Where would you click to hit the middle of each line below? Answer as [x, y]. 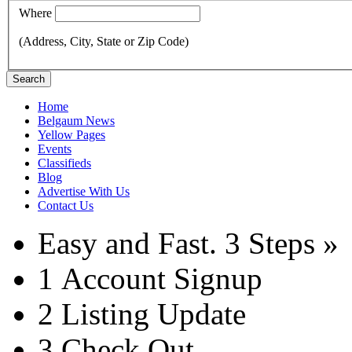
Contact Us [66, 205]
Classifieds [64, 163]
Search [29, 79]
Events [55, 148]
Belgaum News [76, 120]
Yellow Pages [71, 134]
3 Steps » [282, 243]
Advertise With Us [84, 191]
